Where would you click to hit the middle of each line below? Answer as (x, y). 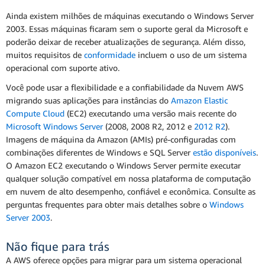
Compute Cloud (35, 114)
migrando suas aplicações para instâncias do (88, 101)
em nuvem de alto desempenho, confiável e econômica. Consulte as (131, 192)
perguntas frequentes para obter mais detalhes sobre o (108, 205)
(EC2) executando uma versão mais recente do (151, 114)
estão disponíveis (224, 153)
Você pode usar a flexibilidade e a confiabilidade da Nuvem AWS (125, 88)
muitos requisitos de (45, 55)
